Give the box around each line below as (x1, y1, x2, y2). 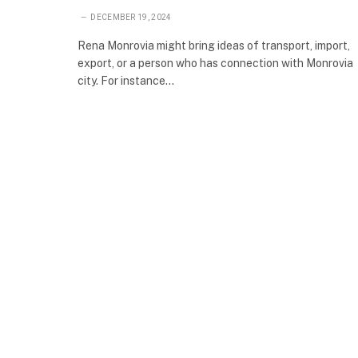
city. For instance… (78, 74, 174, 87)
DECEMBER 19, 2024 (90, 13, 172, 22)
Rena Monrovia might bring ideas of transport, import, (78, 39, 350, 52)
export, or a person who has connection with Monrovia (78, 57, 353, 70)
